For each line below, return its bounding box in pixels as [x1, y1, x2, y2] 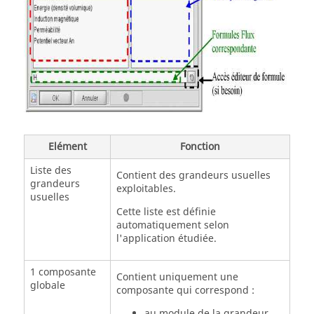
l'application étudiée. [116, 231, 217, 246]
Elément [48, 139, 87, 154]
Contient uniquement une [116, 270, 238, 285]
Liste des [29, 163, 71, 178]
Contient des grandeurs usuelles [116, 168, 271, 183]
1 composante [29, 265, 96, 280]
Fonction [180, 139, 220, 154]
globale [29, 278, 65, 293]
